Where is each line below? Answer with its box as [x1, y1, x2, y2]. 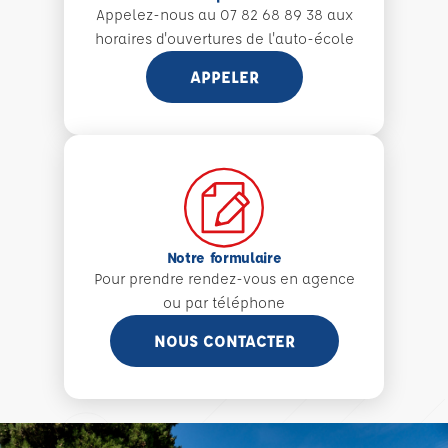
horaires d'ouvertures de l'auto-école [94, 28, 354, 48]
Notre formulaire [166, 247, 282, 267]
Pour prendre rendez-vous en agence [93, 268, 355, 288]
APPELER [189, 65, 259, 87]
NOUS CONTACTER [153, 329, 295, 351]
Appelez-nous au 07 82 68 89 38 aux [95, 4, 353, 24]
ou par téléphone [163, 292, 285, 312]
